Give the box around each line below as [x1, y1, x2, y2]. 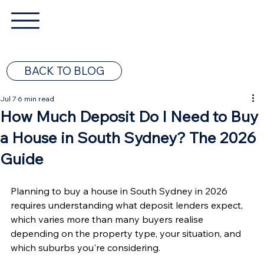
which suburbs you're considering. [11, 241, 160, 253]
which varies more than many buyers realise [11, 213, 206, 225]
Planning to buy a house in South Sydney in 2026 [11, 184, 230, 197]
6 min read [18, 94, 54, 103]
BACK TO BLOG [24, 63, 104, 78]
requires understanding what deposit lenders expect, [11, 199, 245, 211]
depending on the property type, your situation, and [11, 227, 243, 239]
